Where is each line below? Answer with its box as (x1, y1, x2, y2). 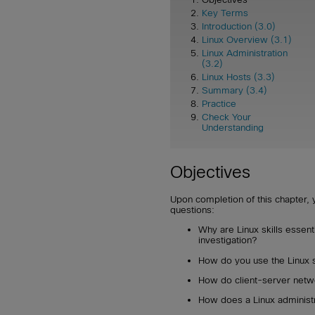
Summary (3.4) (202, 85, 267, 96)
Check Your (202, 112, 251, 123)
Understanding (202, 122, 264, 134)
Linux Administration (202, 48, 288, 59)
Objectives (170, 162, 250, 181)
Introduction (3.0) (202, 21, 276, 32)
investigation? (198, 235, 257, 246)
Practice (202, 98, 236, 110)
